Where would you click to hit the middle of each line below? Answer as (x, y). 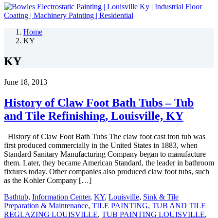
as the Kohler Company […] (48, 180)
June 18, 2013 (26, 82)
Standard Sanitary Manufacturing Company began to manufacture (105, 154)
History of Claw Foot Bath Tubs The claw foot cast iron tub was (105, 136)
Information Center (61, 197)
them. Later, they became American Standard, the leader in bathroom (109, 163)
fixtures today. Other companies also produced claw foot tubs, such (107, 171)
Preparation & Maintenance (46, 205)
